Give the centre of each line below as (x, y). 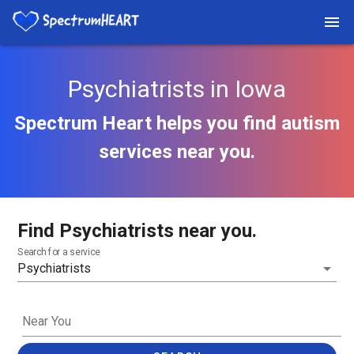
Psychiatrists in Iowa (177, 89)
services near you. (177, 152)
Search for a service (59, 252)
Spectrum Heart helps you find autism (177, 123)
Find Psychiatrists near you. (137, 231)
